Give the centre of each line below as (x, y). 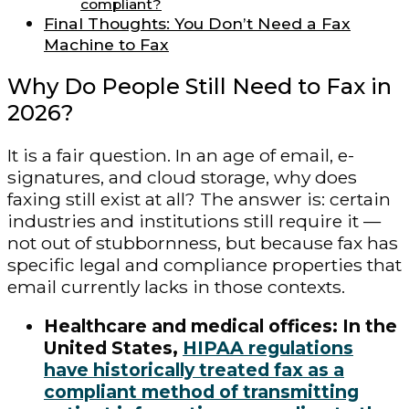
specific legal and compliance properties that (204, 265)
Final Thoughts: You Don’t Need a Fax (197, 24)
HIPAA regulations (268, 348)
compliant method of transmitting (201, 392)
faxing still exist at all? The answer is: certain (199, 199)
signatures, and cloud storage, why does (182, 178)
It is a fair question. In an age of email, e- (181, 156)
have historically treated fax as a (194, 370)
